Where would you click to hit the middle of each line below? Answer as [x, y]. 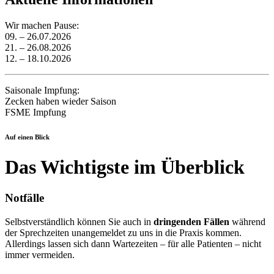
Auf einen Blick [27, 137]
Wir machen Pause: [42, 26]
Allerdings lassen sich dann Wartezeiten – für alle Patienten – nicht [133, 244]
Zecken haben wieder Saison [61, 102]
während [247, 222]
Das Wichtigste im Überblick [125, 167]
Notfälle [24, 198]
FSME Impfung [35, 113]
